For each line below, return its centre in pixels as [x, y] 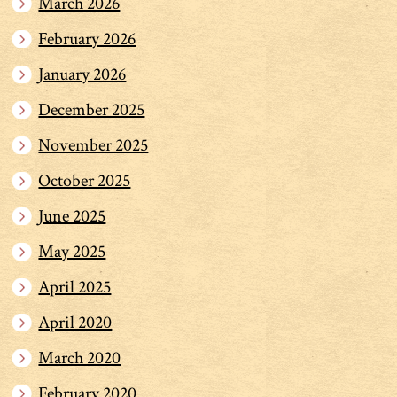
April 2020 [75, 322]
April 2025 [75, 287]
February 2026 [87, 39]
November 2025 [93, 145]
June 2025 [72, 216]
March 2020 [80, 358]
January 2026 [82, 74]
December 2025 [92, 109]
